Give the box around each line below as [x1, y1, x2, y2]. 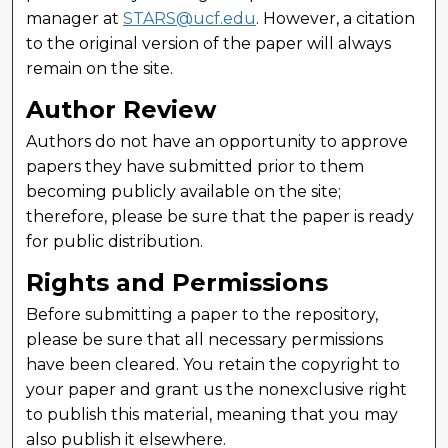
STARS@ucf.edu [123, 9, 257, 28]
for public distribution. [26, 231, 204, 251]
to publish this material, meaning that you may [26, 404, 399, 424]
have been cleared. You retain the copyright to [26, 354, 401, 374]
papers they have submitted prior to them [26, 156, 365, 176]
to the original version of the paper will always [26, 34, 392, 53]
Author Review [26, 94, 217, 124]
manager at [26, 9, 124, 28]
